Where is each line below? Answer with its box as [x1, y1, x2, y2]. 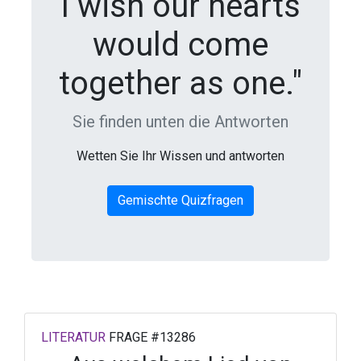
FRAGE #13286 [106, 330, 196, 345]
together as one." [59, 64, 302, 102]
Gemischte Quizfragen [118, 193, 243, 208]
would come [93, 26, 268, 64]
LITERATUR [41, 330, 106, 345]
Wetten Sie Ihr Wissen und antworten [77, 148, 284, 164]
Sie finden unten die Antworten [73, 112, 288, 131]
